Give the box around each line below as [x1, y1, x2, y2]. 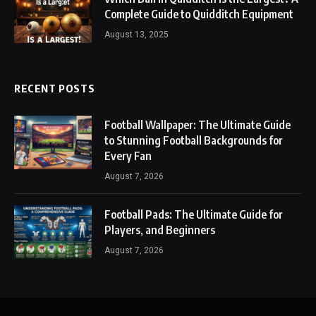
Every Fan [104, 148, 152, 163]
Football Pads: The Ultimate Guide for [104, 207, 283, 221]
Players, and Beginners [104, 222, 215, 237]
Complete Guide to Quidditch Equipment [104, 6, 293, 21]
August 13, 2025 [104, 29, 169, 39]
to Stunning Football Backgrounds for [104, 133, 283, 147]
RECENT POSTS [14, 81, 95, 95]
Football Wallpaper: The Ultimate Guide [104, 117, 291, 132]
